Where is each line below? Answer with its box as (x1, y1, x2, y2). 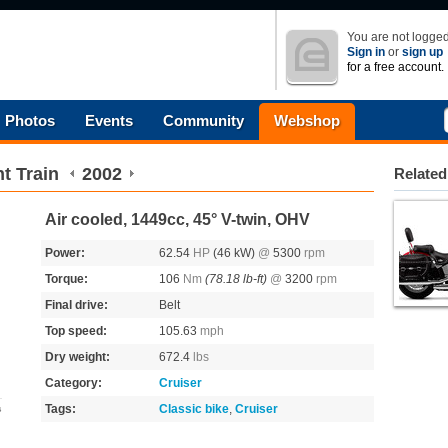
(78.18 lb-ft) (205, 272, 267, 286)
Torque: (45, 272, 88, 286)
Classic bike (159, 402, 229, 416)
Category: (45, 376, 102, 390)
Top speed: (45, 324, 107, 338)
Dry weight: (45, 350, 110, 364)
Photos (5, 112, 55, 129)
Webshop (274, 112, 340, 129)
